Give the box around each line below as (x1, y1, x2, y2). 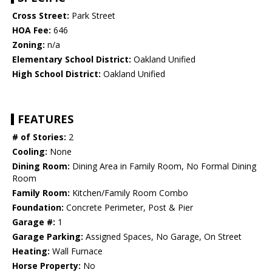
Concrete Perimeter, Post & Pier (64, 202, 193, 214)
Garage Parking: (12, 231, 83, 243)
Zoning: (12, 39, 45, 51)
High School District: (12, 68, 101, 80)
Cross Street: (12, 10, 69, 22)
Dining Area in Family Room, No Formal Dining (70, 160, 256, 172)
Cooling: (12, 146, 47, 158)
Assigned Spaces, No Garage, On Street (83, 231, 242, 243)
